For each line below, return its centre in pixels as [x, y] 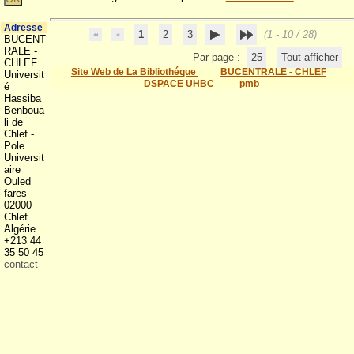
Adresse [23, 28]
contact [21, 264]
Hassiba [23, 98]
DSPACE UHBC [179, 84]
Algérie [21, 229]
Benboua [24, 110]
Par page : [218, 57]
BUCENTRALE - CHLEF [273, 72]
